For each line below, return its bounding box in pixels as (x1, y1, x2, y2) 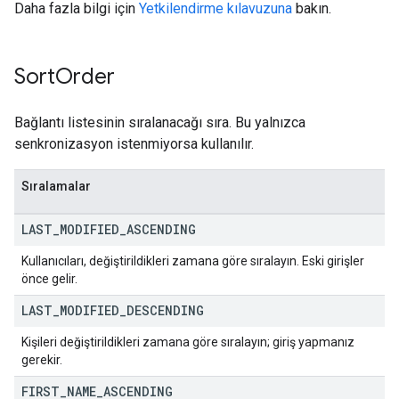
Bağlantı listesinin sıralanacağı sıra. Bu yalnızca (14, 114, 305, 131)
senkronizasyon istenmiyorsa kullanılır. (14, 135, 254, 152)
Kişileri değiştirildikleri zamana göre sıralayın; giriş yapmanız (21, 335, 354, 349)
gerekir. (21, 353, 62, 367)
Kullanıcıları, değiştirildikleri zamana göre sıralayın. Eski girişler (21, 254, 364, 268)
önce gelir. (21, 272, 77, 286)
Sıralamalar (21, 179, 91, 193)
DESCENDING (126, 302, 204, 319)
